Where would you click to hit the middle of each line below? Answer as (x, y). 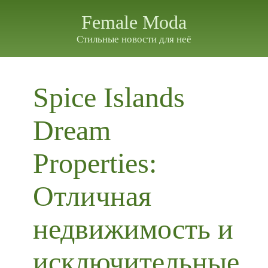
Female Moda (134, 22)
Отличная (92, 196)
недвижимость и (133, 229)
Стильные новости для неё (134, 39)
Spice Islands (109, 97)
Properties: (95, 163)
